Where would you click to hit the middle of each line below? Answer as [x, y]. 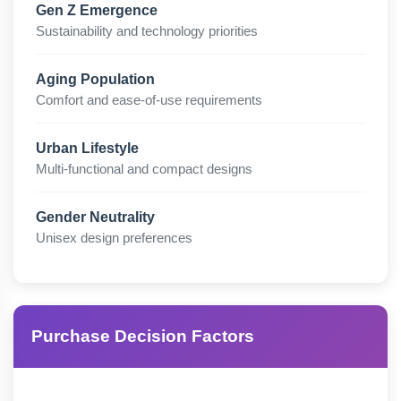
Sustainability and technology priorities [147, 31]
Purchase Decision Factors [143, 336]
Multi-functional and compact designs [144, 169]
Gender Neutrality [95, 217]
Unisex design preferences [114, 238]
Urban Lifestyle [87, 148]
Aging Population [95, 79]
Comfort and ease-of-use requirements [149, 100]
